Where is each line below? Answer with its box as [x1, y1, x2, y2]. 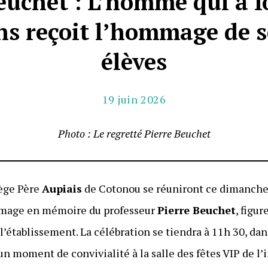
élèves [101, 47, 167, 77]
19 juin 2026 [102, 92, 166, 107]
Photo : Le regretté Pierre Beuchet [57, 126, 211, 141]
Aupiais [42, 181, 83, 196]
